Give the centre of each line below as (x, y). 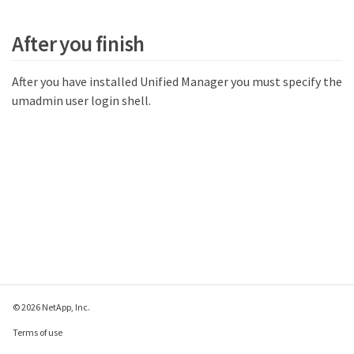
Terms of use (38, 332)
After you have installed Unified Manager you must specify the (177, 81)
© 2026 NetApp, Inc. (51, 307)
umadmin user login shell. (81, 100)
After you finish (78, 43)
